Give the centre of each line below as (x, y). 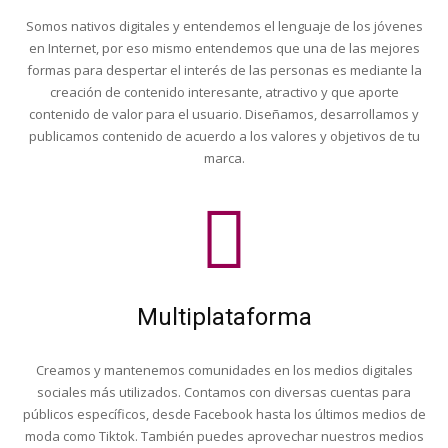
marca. (224, 158)
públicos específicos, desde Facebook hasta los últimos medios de (224, 414)
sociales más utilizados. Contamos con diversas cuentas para (224, 392)
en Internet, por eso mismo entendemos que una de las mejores (224, 48)
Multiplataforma (224, 317)
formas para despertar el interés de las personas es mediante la (224, 70)
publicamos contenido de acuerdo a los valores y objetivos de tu (224, 136)
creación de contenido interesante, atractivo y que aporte (224, 92)
